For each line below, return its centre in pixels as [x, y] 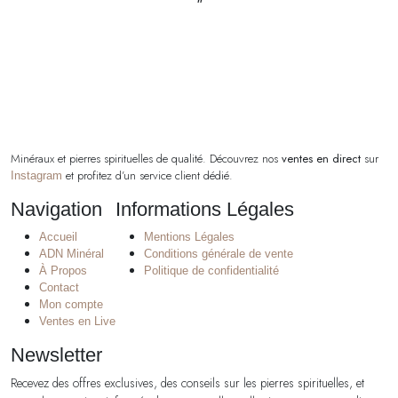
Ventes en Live [77, 321]
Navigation [56, 209]
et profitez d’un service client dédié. [147, 175]
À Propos [63, 270]
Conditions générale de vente [219, 253]
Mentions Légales [189, 236]
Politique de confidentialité [211, 270]
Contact [59, 287]
